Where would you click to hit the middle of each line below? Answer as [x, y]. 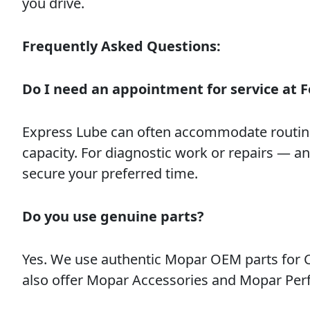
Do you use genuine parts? [113, 216]
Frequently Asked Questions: [121, 46]
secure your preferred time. [110, 173]
